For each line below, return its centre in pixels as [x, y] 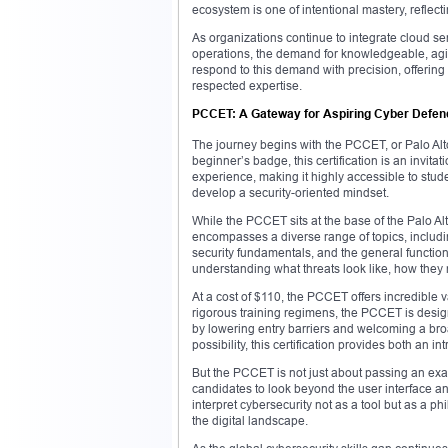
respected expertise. [247, 85]
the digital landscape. [250, 420]
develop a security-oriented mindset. [290, 192]
